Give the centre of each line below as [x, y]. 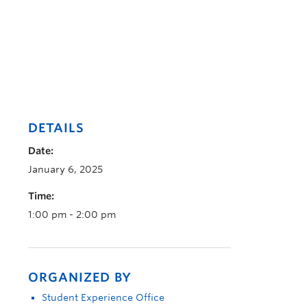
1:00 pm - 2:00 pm [72, 214]
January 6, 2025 [65, 169]
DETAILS [56, 128]
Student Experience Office [103, 297]
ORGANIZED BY [80, 277]
